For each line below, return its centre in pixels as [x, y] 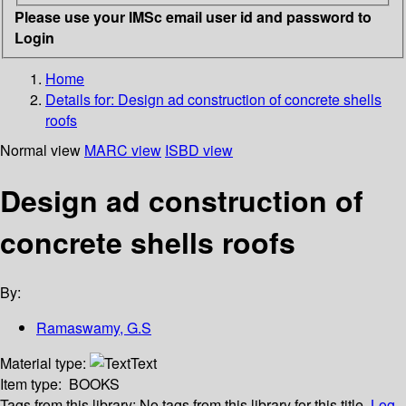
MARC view [123, 150]
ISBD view [199, 150]
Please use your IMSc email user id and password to [193, 16]
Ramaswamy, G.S [94, 328]
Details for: [82, 99]
